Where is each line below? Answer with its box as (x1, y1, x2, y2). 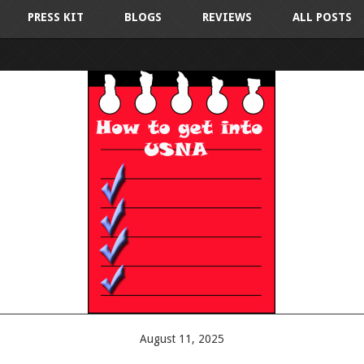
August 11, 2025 (139, 332, 224, 345)
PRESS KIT (27, 11, 84, 24)
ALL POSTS (292, 11, 352, 24)
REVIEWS (201, 11, 252, 24)
